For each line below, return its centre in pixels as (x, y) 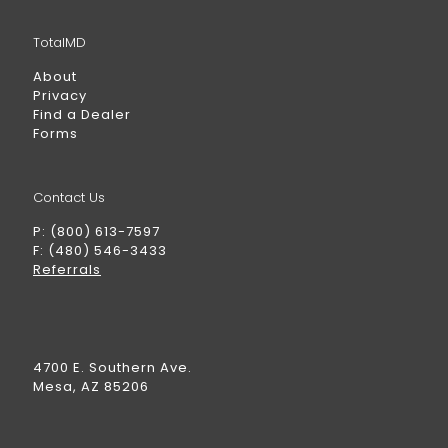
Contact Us (69, 197)
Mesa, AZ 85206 (91, 386)
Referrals (67, 269)
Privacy (60, 95)
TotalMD (59, 42)
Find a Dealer (82, 114)
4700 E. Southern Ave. (112, 367)
